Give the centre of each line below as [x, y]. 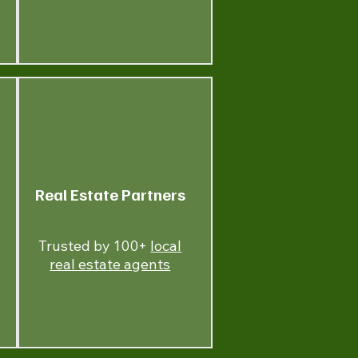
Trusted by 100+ [95, 246]
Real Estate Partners [110, 194]
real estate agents [110, 264]
